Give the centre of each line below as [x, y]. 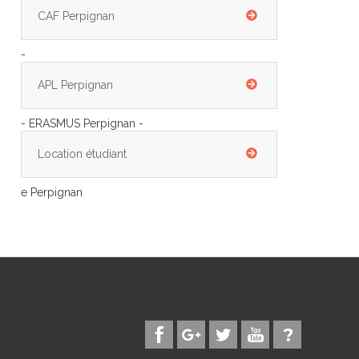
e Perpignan [52, 192]
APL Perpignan [75, 85]
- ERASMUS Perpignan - [82, 123]
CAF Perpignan [76, 16]
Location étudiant [82, 154]
